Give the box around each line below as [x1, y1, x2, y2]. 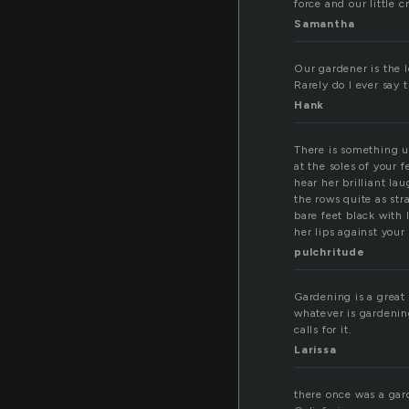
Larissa [294, 343, 337, 357]
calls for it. [294, 323, 352, 337]
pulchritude [294, 246, 365, 259]
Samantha [294, 17, 355, 31]
